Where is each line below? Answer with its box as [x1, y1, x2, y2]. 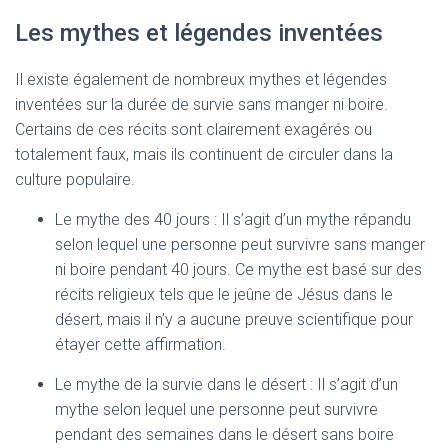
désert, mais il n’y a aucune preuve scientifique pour [55, 310, 413, 329]
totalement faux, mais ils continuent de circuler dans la [15, 145, 393, 164]
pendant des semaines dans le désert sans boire [55, 425, 394, 444]
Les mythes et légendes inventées [15, 19, 383, 47]
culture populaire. [15, 170, 135, 189]
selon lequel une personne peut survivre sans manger [55, 235, 425, 254]
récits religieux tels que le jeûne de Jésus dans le [55, 285, 393, 304]
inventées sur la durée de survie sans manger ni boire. [15, 95, 388, 114]
